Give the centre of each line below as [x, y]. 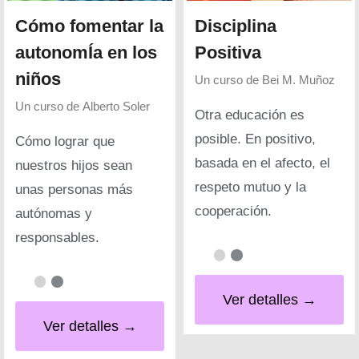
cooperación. [233, 211]
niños [38, 79]
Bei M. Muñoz [298, 79]
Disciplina [236, 26]
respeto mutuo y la [250, 187]
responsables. [57, 237]
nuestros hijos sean [74, 165]
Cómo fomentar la [89, 26]
